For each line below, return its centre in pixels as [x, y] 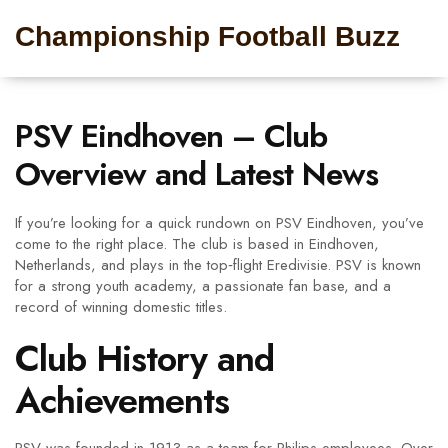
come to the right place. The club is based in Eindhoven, [197, 244]
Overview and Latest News [196, 174]
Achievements [122, 400]
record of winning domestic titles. [121, 307]
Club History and [144, 358]
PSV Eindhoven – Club [171, 136]
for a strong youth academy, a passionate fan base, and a [203, 286]
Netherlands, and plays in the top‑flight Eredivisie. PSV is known [218, 265]
